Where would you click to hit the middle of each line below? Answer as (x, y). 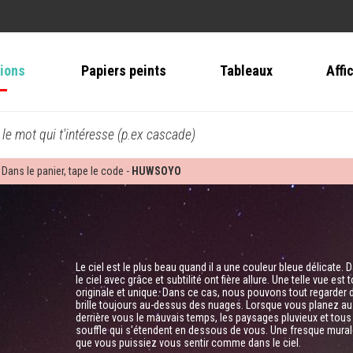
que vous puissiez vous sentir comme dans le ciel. (188, 343)
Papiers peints (123, 71)
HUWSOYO (156, 171)
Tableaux (246, 71)
